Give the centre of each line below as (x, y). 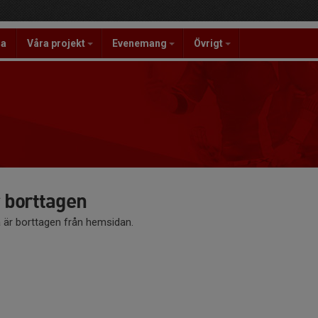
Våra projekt (57, 43)
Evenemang (141, 43)
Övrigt (209, 43)
